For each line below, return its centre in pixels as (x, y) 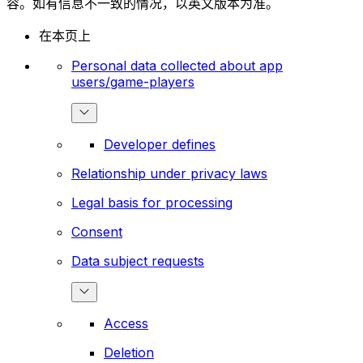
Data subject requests (138, 261)
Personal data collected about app (177, 66)
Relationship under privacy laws (169, 174)
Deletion (129, 353)
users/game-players (133, 82)
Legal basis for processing (152, 203)
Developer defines (160, 145)
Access (126, 324)
